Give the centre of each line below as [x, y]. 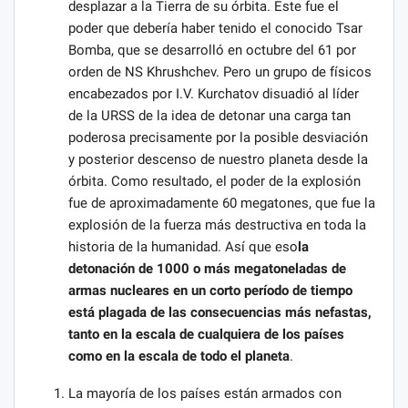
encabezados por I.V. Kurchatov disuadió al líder [214, 94]
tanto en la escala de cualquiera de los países [206, 335]
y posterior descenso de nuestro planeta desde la [218, 160]
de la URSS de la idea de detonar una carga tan [209, 116]
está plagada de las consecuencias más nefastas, [220, 313]
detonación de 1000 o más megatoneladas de [207, 269]
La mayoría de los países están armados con [205, 394]
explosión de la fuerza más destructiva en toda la [217, 225]
